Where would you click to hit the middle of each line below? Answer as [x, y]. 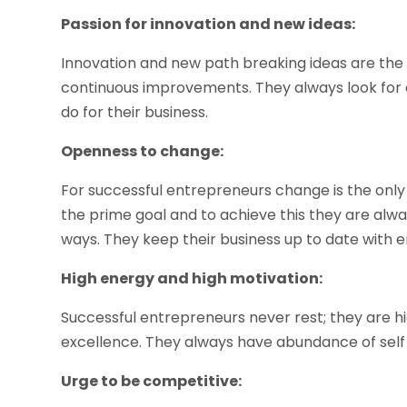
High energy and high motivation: [192, 278]
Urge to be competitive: [152, 381]
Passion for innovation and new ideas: [208, 24]
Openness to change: [143, 151]
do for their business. [135, 112]
